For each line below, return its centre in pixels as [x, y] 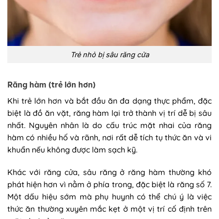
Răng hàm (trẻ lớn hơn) [52, 85]
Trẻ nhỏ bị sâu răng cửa [109, 55]
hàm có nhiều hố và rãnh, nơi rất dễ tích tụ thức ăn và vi [109, 137]
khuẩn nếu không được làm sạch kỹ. [72, 149]
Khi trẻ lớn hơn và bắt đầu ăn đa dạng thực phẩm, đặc [109, 100]
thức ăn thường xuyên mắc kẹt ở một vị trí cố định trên [109, 208]
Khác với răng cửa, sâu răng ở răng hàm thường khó [109, 172]
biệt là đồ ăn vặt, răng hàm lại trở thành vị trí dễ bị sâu [109, 113]
